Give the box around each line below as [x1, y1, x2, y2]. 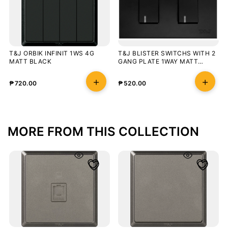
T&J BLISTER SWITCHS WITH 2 [118, 49, 215, 58]
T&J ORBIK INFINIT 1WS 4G [9, 49, 94, 58]
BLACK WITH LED [118, 66, 173, 74]
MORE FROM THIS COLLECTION [8, 124, 199, 139]
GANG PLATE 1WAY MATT [118, 58, 198, 66]
